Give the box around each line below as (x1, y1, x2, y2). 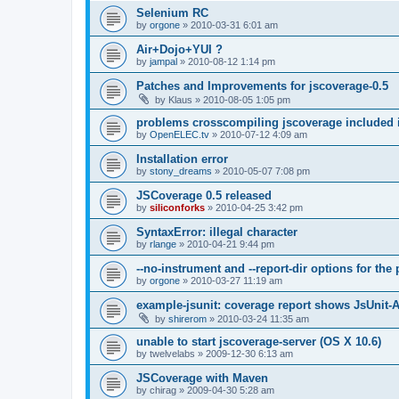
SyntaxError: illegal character (136, 224, 297, 239)
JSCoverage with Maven (136, 370, 268, 385)
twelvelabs (150, 347, 195, 359)
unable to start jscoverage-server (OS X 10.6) (136, 334, 381, 348)
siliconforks (150, 201, 205, 213)
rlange (150, 238, 176, 249)
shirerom (168, 313, 207, 324)
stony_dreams (150, 165, 212, 176)
